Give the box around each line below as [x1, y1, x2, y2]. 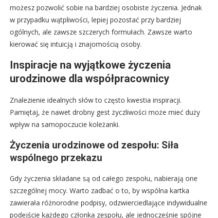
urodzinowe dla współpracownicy [10, 73, 169, 85]
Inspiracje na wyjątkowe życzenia [10, 59, 171, 71]
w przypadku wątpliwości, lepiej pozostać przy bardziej [10, 15, 181, 24]
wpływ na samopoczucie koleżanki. [10, 120, 120, 129]
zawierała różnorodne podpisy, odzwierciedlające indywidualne [10, 198, 207, 207]
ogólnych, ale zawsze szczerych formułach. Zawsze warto [10, 27, 192, 36]
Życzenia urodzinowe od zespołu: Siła [10, 139, 179, 151]
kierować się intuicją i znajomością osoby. [10, 39, 142, 49]
